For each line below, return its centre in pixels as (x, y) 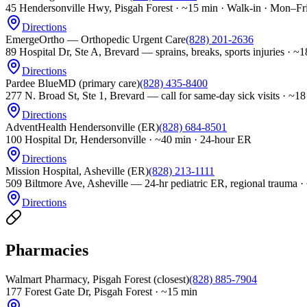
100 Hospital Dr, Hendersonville (76, 139)
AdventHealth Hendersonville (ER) (82, 127)
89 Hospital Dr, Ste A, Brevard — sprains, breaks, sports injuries (145, 51)
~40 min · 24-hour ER (203, 139)
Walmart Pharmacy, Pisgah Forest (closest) (97, 280)
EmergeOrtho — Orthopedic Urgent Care (96, 39)
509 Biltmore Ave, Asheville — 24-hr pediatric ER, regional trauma (151, 183)
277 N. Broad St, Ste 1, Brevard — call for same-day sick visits (143, 95)
